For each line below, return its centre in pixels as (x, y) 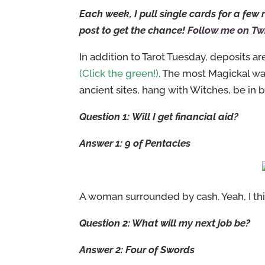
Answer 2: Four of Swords (137, 250)
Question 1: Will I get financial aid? (159, 117)
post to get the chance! (134, 30)
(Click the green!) (119, 73)
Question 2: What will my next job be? (165, 223)
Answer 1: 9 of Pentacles (135, 143)
